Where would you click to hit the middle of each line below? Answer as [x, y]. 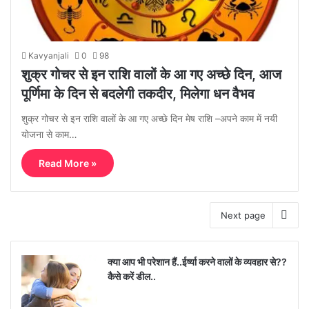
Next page [243, 216]
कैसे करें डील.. [132, 277]
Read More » [68, 163]
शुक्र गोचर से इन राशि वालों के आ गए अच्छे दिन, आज [151, 75]
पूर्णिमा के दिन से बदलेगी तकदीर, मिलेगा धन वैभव [138, 94]
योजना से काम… [49, 134]
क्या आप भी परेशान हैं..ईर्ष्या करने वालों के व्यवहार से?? [197, 262]
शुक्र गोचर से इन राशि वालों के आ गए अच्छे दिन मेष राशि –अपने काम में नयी [149, 119]
